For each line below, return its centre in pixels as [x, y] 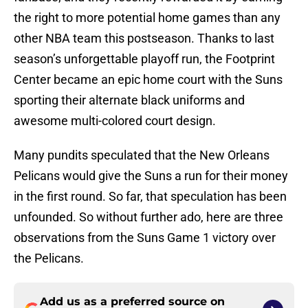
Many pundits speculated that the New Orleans [142, 155]
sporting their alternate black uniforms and [129, 100]
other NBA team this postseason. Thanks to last [144, 38]
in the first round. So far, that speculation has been [150, 197]
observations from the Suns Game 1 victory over [145, 238]
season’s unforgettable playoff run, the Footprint [144, 59]
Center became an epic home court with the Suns [148, 80]
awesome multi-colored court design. [115, 121]
